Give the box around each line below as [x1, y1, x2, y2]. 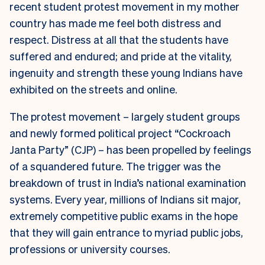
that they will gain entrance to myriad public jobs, [9, 225, 243, 240]
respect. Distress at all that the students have [9, 33, 228, 47]
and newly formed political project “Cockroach [9, 126, 231, 140]
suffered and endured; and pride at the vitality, [9, 49, 232, 63]
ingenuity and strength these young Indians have [9, 66, 243, 80]
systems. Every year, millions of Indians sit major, [9, 192, 241, 206]
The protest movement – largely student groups [9, 109, 240, 124]
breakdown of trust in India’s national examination [9, 176, 246, 190]
